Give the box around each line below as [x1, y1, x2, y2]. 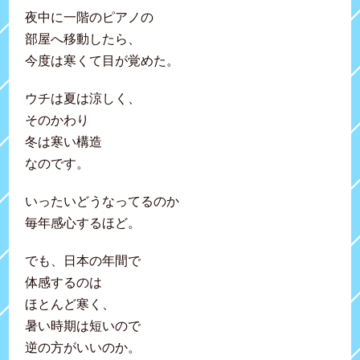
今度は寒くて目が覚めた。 [25, 53, 180, 67]
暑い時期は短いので [25, 318, 141, 333]
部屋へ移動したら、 [25, 31, 141, 46]
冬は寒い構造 [25, 134, 103, 149]
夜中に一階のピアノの [25, 10, 154, 24]
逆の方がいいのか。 [25, 340, 141, 354]
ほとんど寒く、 [25, 297, 116, 311]
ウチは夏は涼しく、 [25, 91, 141, 105]
